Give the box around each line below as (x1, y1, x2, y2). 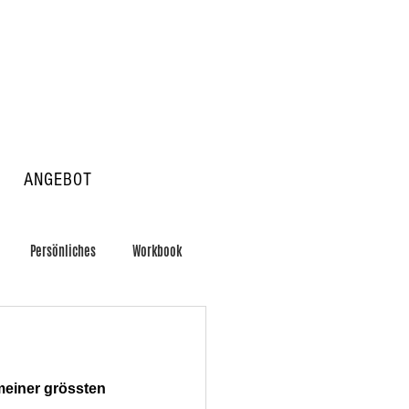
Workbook (132, 241, 182, 260)
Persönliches (30, 241, 96, 260)
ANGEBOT (23, 170, 92, 190)
